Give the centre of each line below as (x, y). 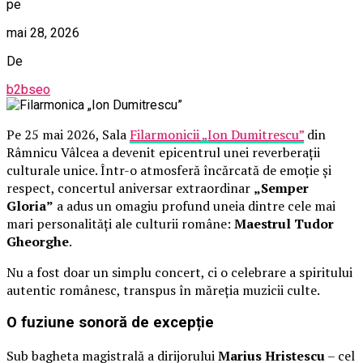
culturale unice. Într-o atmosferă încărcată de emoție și (169, 170)
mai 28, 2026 (43, 32)
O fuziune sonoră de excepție (110, 323)
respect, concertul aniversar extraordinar (130, 188)
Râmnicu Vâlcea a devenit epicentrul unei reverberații (163, 152)
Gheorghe (38, 241)
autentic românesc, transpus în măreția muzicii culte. (163, 290)
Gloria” (30, 205)
